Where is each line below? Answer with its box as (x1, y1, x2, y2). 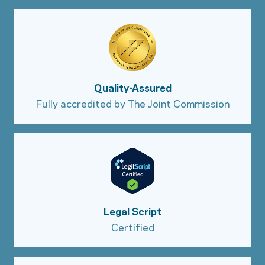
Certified (111, 219, 154, 234)
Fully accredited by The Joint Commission (35, 96, 230, 111)
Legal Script (104, 203, 161, 218)
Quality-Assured (93, 80, 172, 95)
